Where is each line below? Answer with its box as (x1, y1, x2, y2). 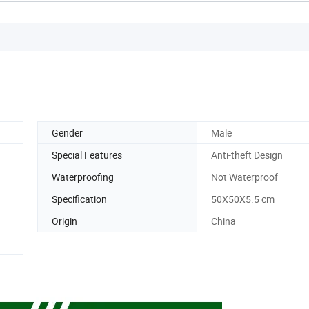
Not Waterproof (211, 170, 278, 183)
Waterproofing (52, 170, 114, 183)
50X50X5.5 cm (211, 192, 275, 206)
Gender (52, 126, 83, 139)
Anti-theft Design (211, 148, 283, 161)
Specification (52, 192, 107, 206)
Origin (52, 214, 77, 228)
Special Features (52, 148, 122, 161)
